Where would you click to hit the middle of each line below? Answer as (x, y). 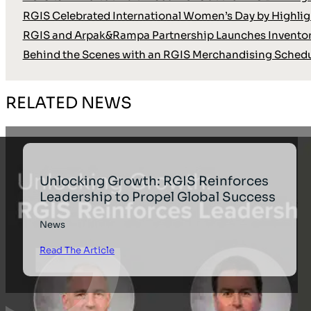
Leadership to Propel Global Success (158, 196)
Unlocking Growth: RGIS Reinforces (154, 180)
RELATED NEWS (69, 103)
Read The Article (77, 251)
